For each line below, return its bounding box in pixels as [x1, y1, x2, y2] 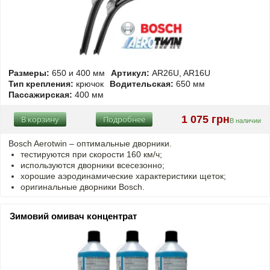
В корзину [21, 114, 59, 125]
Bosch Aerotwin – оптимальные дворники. [8, 139, 172, 148]
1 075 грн [181, 113, 230, 125]
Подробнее [102, 114, 145, 125]
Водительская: [110, 79, 174, 89]
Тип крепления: [8, 79, 74, 89]
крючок [74, 79, 104, 89]
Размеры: [8, 68, 49, 78]
